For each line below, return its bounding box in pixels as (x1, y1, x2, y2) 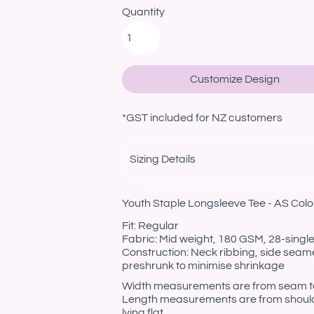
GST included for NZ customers (126, 112, 282, 123)
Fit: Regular (122, 220, 179, 231)
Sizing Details (130, 153, 196, 165)
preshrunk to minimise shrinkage (122, 260, 285, 271)
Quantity (122, 6, 165, 18)
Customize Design (190, 74, 280, 85)
